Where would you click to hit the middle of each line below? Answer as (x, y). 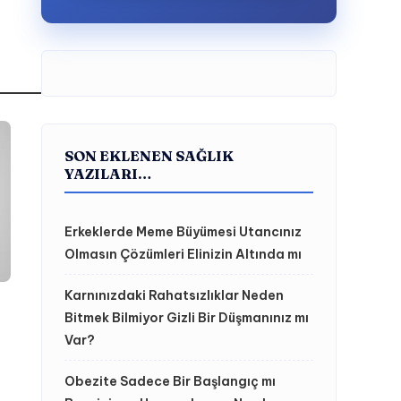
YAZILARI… (108, 174)
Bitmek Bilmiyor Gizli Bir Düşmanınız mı (187, 318)
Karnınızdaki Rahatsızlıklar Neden (174, 295)
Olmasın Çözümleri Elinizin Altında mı (183, 254)
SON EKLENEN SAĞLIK (149, 156)
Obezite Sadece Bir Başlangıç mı (170, 381)
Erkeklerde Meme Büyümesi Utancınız (183, 232)
